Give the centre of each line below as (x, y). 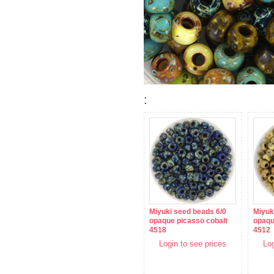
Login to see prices (193, 244)
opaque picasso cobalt (188, 221)
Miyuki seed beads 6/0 (188, 212)
